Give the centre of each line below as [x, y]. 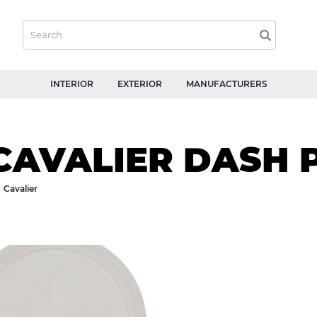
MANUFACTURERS [226, 84]
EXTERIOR [139, 84]
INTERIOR [71, 84]
